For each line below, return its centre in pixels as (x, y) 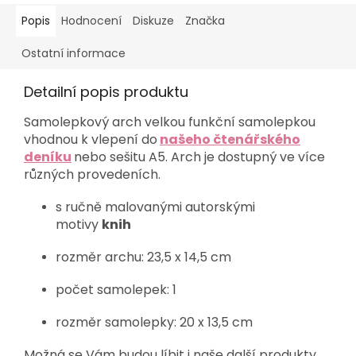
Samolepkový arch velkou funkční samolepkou (170, 122)
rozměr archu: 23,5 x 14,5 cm (143, 257)
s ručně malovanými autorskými (155, 207)
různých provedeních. (92, 174)
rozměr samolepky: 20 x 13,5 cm (154, 322)
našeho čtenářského (230, 139)
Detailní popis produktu (106, 91)
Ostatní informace (74, 53)
